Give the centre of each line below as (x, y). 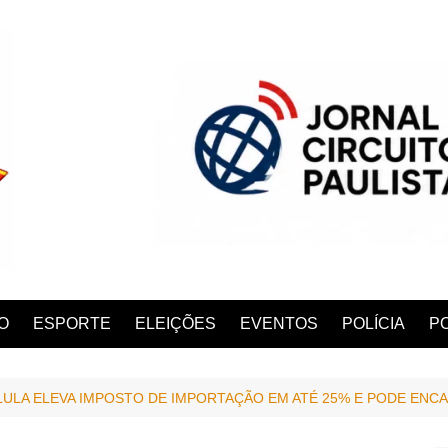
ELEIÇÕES (175, 323)
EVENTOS (279, 323)
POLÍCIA (373, 323)
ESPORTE (72, 323)
